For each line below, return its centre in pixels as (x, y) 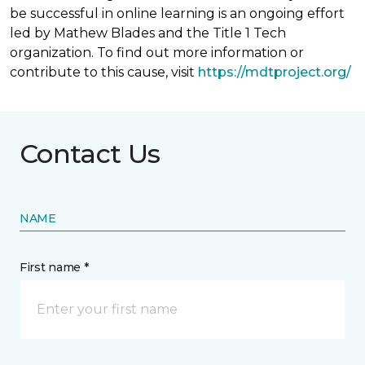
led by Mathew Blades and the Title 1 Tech (148, 33)
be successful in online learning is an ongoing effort (177, 13)
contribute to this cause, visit (104, 72)
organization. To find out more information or (157, 53)
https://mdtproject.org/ (275, 72)
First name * (54, 267)
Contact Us (90, 154)
